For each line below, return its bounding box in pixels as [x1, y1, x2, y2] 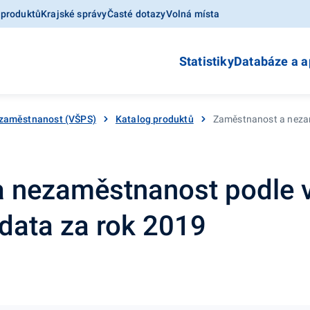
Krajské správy [41, 8, 107, 19]
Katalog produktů [115, 113, 194, 125]
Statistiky [179, 54, 234, 69]
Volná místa [165, 8, 220, 19]
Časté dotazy [107, 8, 166, 19]
